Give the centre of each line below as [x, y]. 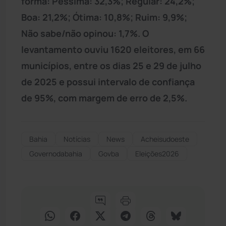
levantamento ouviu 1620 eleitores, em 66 [113, 49]
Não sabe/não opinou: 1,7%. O [85, 33]
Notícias [77, 139]
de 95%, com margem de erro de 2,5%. [104, 98]
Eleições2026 [157, 153]
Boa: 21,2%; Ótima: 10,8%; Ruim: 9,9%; [104, 17]
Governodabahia [56, 153]
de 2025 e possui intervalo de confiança [108, 81]
